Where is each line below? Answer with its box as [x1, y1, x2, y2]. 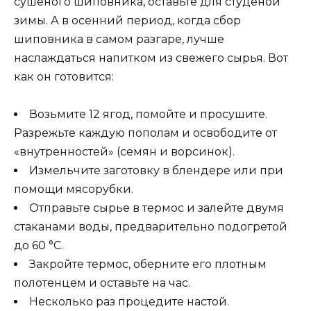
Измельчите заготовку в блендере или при [29, 164, 283, 178]
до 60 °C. [14, 239, 63, 253]
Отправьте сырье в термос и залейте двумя [29, 201, 284, 215]
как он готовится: [14, 69, 114, 83]
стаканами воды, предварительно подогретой [14, 220, 287, 234]
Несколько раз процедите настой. [29, 295, 229, 309]
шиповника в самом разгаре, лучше [14, 32, 224, 46]
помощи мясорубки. [14, 183, 133, 196]
